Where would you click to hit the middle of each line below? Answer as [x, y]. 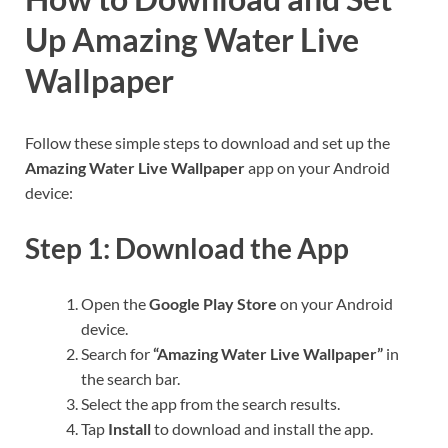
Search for [117, 354]
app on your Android [317, 168]
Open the [115, 304]
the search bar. [130, 379]
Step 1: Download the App [187, 248]
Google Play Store [213, 304]
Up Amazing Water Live [192, 40]
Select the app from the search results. [210, 404]
